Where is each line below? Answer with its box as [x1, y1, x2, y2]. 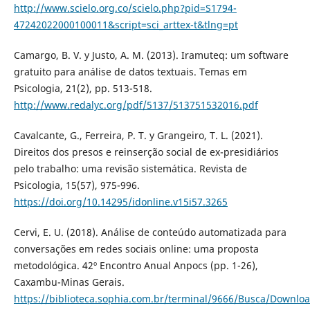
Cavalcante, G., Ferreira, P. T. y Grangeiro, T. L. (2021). [13, 128, 263, 142]
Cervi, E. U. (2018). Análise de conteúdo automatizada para [13, 225, 286, 239]
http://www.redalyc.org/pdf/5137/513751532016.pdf [13, 98, 258, 111]
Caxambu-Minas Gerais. [13, 275, 125, 289]
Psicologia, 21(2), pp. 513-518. [13, 81, 152, 95]
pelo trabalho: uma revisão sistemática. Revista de [13, 161, 247, 175]
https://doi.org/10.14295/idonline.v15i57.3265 [13, 194, 228, 208]
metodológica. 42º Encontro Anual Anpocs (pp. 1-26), [13, 258, 258, 272]
